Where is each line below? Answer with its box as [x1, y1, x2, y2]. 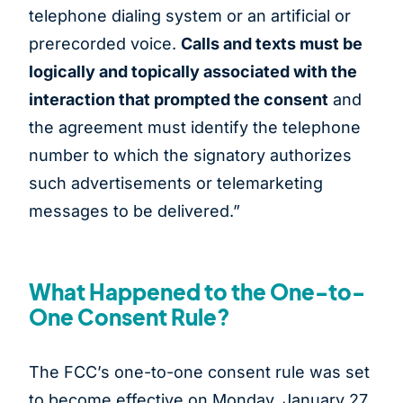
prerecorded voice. [29, 34, 181, 54]
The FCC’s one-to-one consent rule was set [29, 363, 370, 382]
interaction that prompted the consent [29, 90, 328, 110]
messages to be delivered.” [29, 201, 240, 221]
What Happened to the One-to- [29, 278, 365, 306]
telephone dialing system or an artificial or [29, 6, 351, 26]
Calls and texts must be [181, 34, 363, 54]
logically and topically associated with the [29, 62, 357, 82]
